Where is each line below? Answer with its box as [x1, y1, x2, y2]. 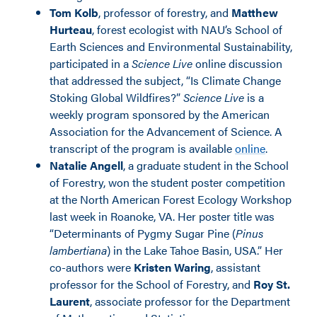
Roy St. [253, 276, 290, 292]
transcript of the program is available [50, 140, 235, 156]
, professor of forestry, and [98, 4, 231, 21]
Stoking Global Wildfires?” [50, 89, 183, 105]
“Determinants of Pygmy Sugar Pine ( [50, 225, 236, 241]
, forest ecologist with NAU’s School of [92, 21, 282, 38]
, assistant [211, 259, 260, 275]
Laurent [50, 293, 90, 309]
